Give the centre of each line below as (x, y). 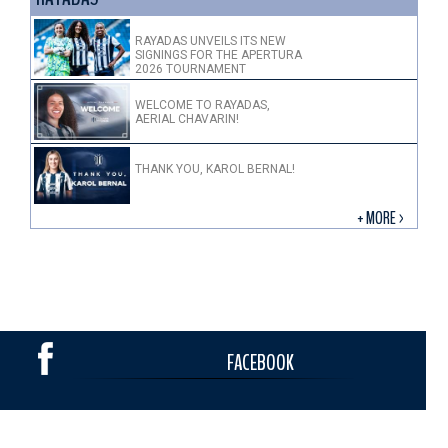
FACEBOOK (260, 363)
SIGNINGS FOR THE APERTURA (218, 54)
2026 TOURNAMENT (190, 68)
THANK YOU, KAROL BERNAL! (215, 169)
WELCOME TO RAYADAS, (202, 105)
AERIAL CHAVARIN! (187, 119)
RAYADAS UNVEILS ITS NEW (210, 40)
